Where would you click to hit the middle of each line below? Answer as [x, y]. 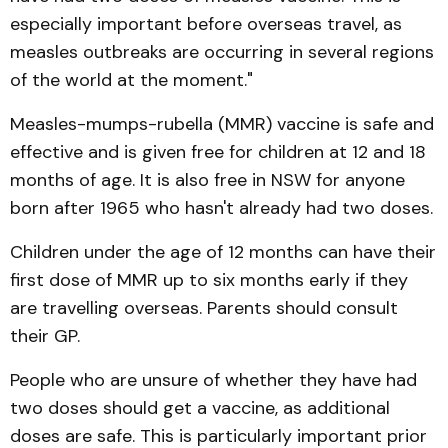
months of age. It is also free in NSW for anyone [207, 179]
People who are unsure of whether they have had [213, 379]
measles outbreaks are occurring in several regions [222, 51]
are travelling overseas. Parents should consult [204, 307]
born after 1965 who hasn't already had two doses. [221, 207]
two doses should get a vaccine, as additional [200, 407]
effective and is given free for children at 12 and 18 [218, 151]
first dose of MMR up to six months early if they [209, 279]
